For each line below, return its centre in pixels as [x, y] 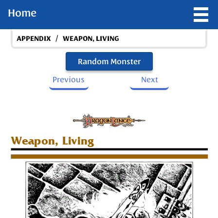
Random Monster [109, 61]
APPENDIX [34, 38]
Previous [69, 79]
